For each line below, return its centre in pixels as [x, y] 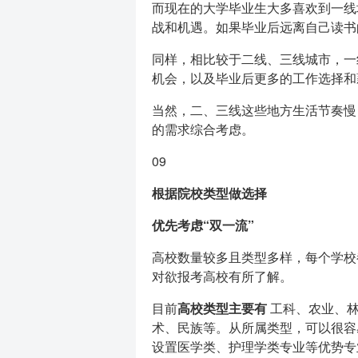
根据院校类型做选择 [209, 193]
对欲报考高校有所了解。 [222, 276]
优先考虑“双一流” [203, 225]
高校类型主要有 [222, 308]
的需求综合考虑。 [203, 129]
